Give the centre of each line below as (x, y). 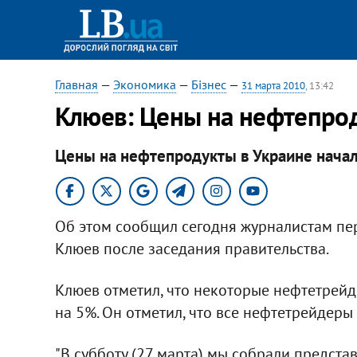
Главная (76, 84)
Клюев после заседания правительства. (192, 248)
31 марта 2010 (273, 86)
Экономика (144, 84)
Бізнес (208, 84)
